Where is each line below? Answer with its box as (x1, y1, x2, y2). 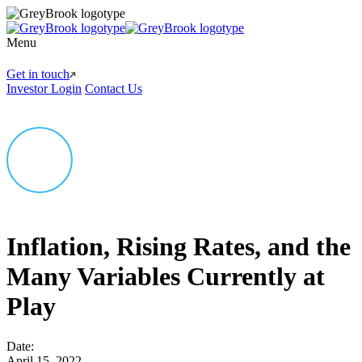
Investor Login (6, 82, 82, 95)
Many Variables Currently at (6, 262, 325, 292)
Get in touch (6, 67, 69, 81)
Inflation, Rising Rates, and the (6, 232, 351, 262)
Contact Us (85, 82, 142, 95)
